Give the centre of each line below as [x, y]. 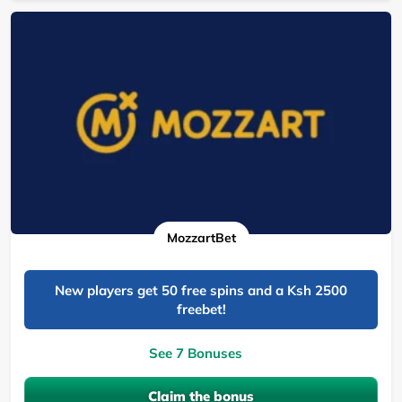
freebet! [201, 309]
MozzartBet [201, 237]
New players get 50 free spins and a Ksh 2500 [201, 290]
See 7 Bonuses [195, 353]
